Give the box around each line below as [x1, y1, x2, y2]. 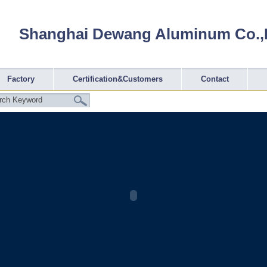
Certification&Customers [73, 74, 163, 83]
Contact [201, 74, 229, 83]
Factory [7, 74, 35, 83]
